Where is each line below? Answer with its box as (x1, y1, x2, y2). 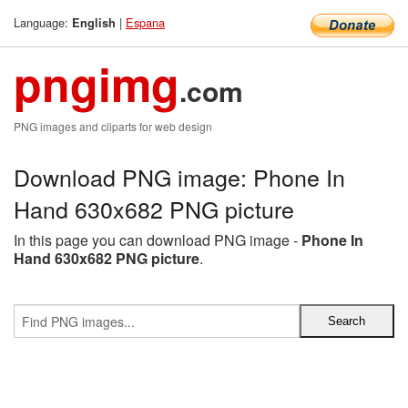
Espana (126, 14, 165, 31)
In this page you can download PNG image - (14, 229, 301, 250)
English (72, 15, 116, 31)
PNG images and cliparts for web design (14, 118, 212, 134)
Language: (14, 14, 72, 31)
